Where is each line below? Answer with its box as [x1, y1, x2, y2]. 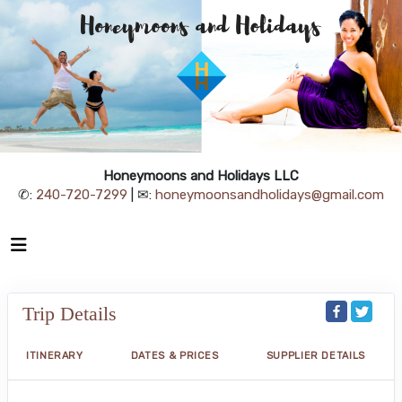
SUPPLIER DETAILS [266, 350, 365, 363]
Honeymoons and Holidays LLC [103, 168, 299, 185]
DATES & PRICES [130, 350, 219, 363]
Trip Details [22, 302, 117, 326]
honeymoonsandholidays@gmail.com [155, 187, 384, 204]
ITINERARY [26, 350, 83, 363]
